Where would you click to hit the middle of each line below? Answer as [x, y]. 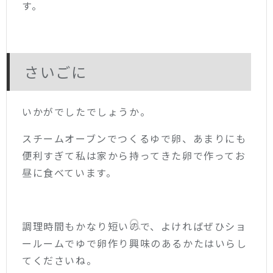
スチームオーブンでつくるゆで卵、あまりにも [134, 138]
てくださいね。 [60, 260]
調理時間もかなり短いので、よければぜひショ [134, 226]
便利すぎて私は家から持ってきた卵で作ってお [134, 155]
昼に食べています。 [69, 172]
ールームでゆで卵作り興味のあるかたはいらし [135, 243]
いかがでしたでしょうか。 [87, 111]
